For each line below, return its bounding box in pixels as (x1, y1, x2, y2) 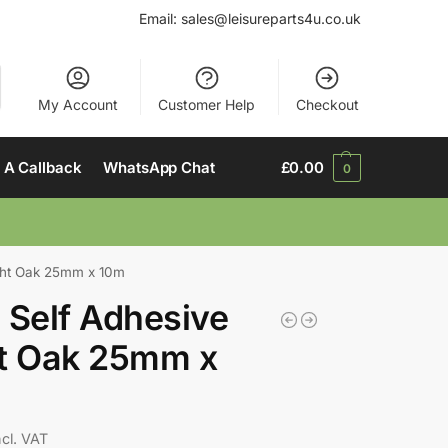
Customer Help (158, 95, 256, 113)
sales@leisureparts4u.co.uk (181, 10, 361, 27)
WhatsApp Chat (103, 158, 215, 177)
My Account (37, 95, 118, 113)
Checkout (295, 95, 359, 113)
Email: (139, 10, 181, 27)
